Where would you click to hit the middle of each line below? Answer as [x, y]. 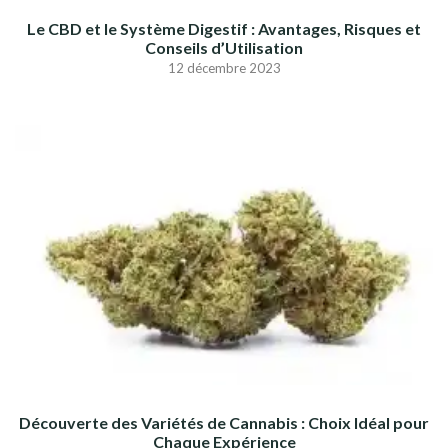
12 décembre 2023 [224, 68]
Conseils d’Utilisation [224, 48]
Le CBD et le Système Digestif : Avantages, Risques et [224, 29]
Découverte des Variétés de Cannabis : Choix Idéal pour [224, 423]
